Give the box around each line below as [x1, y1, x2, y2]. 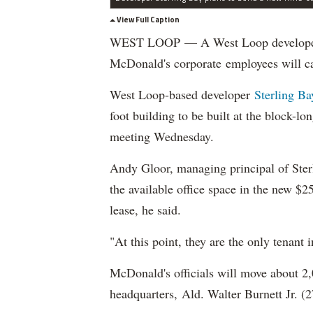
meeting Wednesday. [110, 128, 214, 145]
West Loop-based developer [110, 86, 254, 103]
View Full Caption [117, 14, 180, 26]
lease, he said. [110, 201, 185, 219]
